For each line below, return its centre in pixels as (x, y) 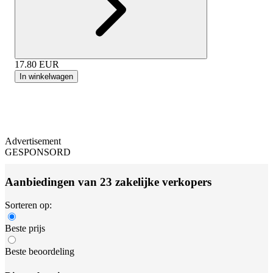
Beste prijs (25, 229)
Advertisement (33, 141)
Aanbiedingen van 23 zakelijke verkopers (108, 182)
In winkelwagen (46, 76)
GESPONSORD (38, 152)
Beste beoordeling (40, 252)
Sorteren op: (28, 205)
